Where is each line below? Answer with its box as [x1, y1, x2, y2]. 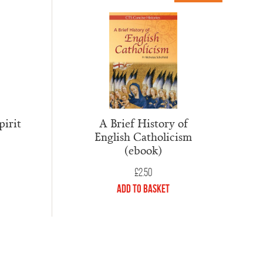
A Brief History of [99, 115, 188, 131]
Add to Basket [117, 182, 170, 195]
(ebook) [124, 142, 162, 159]
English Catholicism [95, 129, 192, 145]
